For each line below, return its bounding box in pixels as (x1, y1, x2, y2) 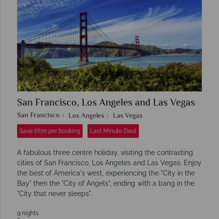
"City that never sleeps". (17, 190, 92, 198)
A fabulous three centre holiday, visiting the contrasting (17, 149, 193, 157)
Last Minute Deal (90, 128, 136, 135)
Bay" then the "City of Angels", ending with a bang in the (17, 179, 195, 188)
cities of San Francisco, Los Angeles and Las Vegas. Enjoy (17, 159, 201, 167)
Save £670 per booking (20, 128, 80, 135)
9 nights (17, 210, 39, 217)
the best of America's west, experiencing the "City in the (17, 169, 195, 177)
